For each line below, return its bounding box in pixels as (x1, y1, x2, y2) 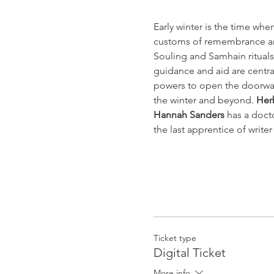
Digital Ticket (153, 245, 226, 261)
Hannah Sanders (153, 109, 224, 121)
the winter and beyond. (153, 94, 256, 106)
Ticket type (153, 232, 196, 244)
